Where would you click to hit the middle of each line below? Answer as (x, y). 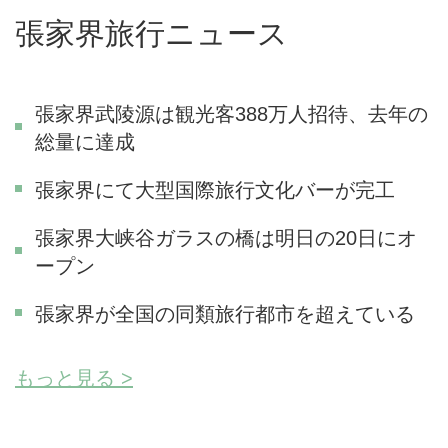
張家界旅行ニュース (151, 33)
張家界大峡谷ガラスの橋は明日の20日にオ (226, 237)
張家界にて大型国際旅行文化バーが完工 (215, 189)
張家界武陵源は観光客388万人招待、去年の (231, 113)
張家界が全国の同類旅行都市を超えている (225, 313)
